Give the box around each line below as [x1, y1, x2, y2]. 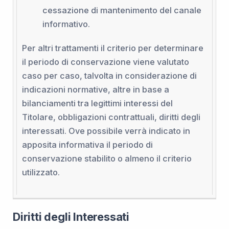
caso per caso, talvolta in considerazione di [21, 70, 197, 81]
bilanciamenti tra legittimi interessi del [21, 98, 173, 108]
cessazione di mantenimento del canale [42, 5, 201, 15]
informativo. [42, 18, 90, 29]
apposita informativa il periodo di [21, 139, 153, 150]
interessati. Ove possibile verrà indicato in [21, 125, 190, 136]
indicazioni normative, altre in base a [21, 84, 169, 95]
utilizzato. [21, 167, 60, 177]
